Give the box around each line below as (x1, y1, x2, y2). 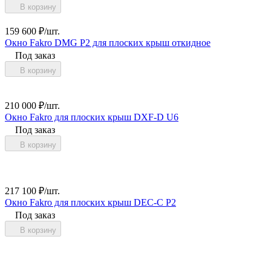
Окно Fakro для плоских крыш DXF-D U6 (5, 111, 178, 122)
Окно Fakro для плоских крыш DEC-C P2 (5, 197, 176, 207)
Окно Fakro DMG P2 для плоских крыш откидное (5, 37, 211, 48)
